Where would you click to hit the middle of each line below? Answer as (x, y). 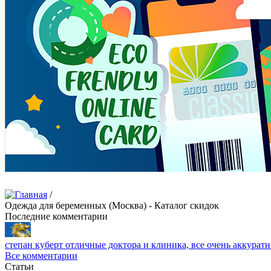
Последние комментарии (56, 216)
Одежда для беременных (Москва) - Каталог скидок (112, 205)
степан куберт (34, 245)
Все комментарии (41, 256)
